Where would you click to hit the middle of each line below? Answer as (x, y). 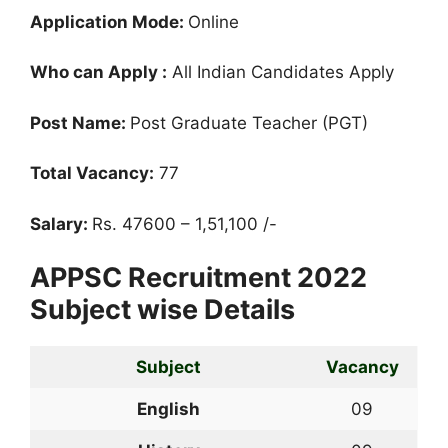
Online (213, 21)
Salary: (61, 223)
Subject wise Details (162, 309)
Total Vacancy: (92, 173)
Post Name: (80, 122)
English (168, 409)
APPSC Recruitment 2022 (198, 277)
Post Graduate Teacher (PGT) (249, 122)
